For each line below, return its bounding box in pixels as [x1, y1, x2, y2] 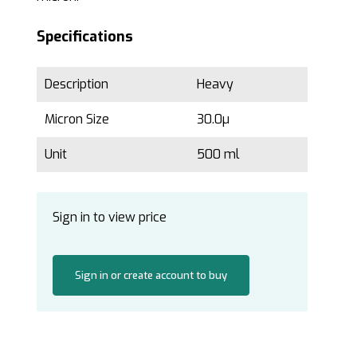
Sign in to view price [53, 208, 167, 226]
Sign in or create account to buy [74, 268, 227, 282]
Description [45, 75, 108, 92]
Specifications [37, 26, 133, 46]
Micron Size [45, 110, 109, 127]
